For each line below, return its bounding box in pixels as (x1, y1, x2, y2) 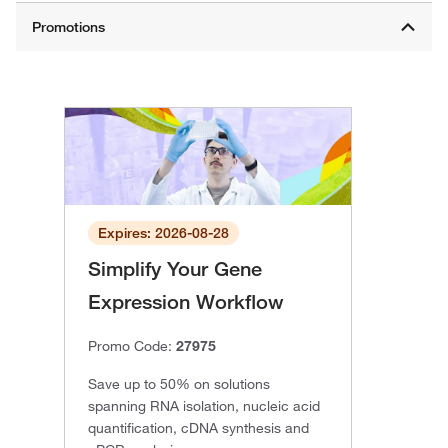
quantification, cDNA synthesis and (88, 419, 309, 438)
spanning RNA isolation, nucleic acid (88, 397, 320, 416)
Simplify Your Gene (88, 257, 262, 282)
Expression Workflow (88, 290, 284, 315)
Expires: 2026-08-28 (98, 224, 229, 243)
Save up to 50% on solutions (88, 375, 270, 394)
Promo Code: (88, 337, 176, 356)
